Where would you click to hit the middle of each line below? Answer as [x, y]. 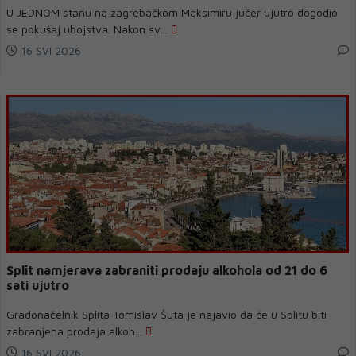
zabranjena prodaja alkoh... [76, 331]
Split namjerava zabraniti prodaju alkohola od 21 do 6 [167, 270]
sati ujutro [38, 285]
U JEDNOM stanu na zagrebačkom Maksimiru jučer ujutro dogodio [172, 12]
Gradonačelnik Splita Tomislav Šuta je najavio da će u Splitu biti [166, 314]
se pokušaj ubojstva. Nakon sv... [89, 29]
